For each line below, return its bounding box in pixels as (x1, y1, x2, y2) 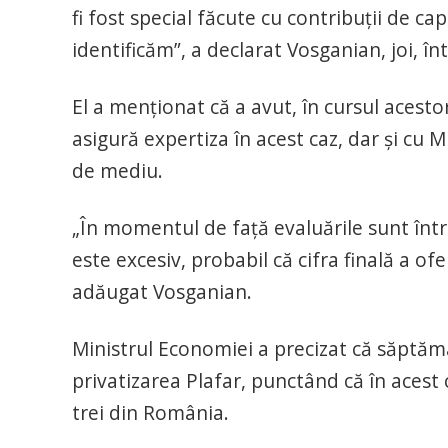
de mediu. (72, 157, 163, 184)
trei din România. (72, 399, 229, 426)
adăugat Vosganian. (72, 278, 252, 305)
